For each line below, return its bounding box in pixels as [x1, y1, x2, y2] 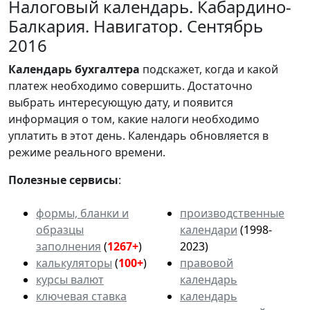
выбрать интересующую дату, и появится [8, 94, 233, 110]
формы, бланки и [36, 205, 129, 221]
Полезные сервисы [8, 172, 118, 188]
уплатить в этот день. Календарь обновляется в [8, 127, 268, 143]
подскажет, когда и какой [140, 61, 278, 77]
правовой [180, 255, 233, 271]
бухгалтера [75, 61, 140, 77]
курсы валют [36, 271, 104, 287]
